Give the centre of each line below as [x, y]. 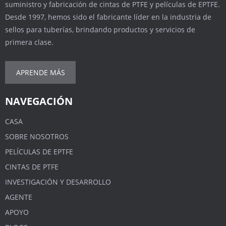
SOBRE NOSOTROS [37, 136]
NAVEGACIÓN [39, 101]
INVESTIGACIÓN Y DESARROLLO [58, 182]
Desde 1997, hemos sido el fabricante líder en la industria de [108, 17]
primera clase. [29, 42]
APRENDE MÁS [40, 72]
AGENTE [19, 197]
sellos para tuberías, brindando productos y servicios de [100, 29]
